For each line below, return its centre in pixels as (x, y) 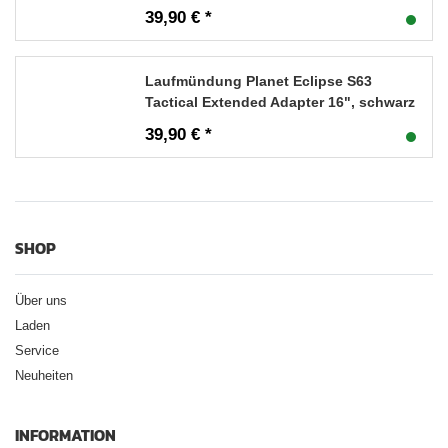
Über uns (41, 300)
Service (37, 350)
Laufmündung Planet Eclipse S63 (258, 80)
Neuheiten (44, 375)
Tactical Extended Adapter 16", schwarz (280, 101)
